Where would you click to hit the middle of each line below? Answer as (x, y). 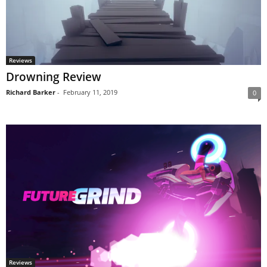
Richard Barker (31, 92)
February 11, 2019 (90, 92)
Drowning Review (54, 77)
